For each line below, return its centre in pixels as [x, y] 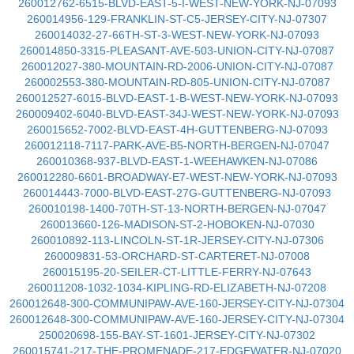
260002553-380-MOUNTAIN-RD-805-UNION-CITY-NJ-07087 [177, 82]
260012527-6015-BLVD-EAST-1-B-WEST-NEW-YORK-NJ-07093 [177, 98]
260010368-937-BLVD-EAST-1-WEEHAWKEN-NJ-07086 [177, 161]
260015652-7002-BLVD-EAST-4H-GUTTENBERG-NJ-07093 [177, 130]
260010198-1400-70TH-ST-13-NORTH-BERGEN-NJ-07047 [177, 209]
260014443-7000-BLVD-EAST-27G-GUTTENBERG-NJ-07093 [177, 193]
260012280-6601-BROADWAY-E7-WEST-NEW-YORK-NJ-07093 [177, 177]
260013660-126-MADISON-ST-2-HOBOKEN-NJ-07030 [177, 224]
